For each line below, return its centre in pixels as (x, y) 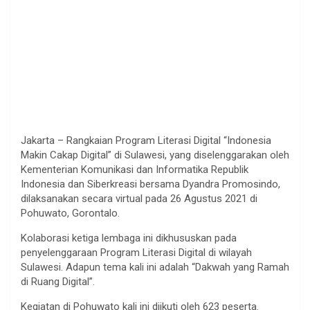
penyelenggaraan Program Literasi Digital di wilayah (136, 252)
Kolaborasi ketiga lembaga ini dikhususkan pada (129, 238)
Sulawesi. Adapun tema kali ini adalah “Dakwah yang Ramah (155, 267)
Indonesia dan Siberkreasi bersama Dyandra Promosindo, (151, 184)
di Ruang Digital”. (58, 281)
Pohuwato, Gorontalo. (70, 213)
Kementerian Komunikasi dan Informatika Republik (135, 169)
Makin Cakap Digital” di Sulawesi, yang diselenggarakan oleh (155, 155)
